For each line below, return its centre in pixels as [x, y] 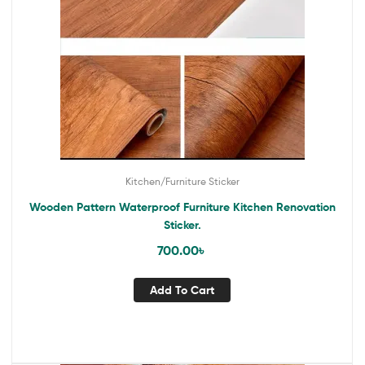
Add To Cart [182, 290]
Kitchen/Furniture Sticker [182, 182]
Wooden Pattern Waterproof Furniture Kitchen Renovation [182, 207]
